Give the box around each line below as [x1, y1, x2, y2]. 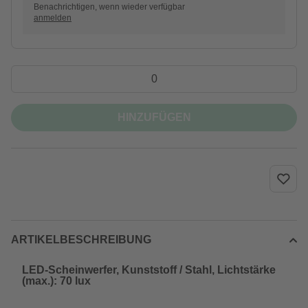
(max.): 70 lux [22, 275, 91, 287]
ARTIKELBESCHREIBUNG [11, 234, 151, 245]
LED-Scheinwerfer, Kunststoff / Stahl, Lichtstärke [22, 264, 276, 276]
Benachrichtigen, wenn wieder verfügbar [34, 2, 185, 12]
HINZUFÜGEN [117, 111, 191, 123]
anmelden [34, 13, 71, 23]
